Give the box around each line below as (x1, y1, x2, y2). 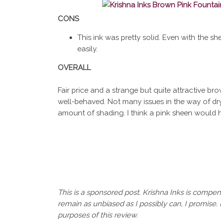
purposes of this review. (57, 211, 140, 220)
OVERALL (57, 63, 91, 72)
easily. (77, 44, 98, 53)
